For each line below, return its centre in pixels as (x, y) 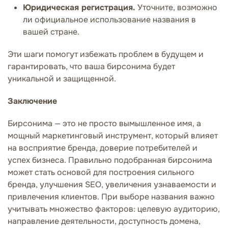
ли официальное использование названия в (109, 19)
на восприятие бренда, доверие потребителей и (103, 148)
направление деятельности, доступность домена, (104, 221)
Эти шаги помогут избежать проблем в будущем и (106, 54)
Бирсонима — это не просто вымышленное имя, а (104, 123)
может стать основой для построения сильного (101, 172)
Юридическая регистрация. (79, 7)
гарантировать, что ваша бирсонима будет (91, 66)
